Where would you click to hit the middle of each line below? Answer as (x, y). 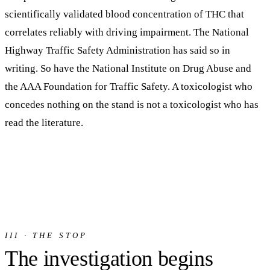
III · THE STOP (46, 236)
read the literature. (44, 122)
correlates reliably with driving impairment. (98, 32)
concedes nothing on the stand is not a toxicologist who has (132, 104)
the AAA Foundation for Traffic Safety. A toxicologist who (129, 86)
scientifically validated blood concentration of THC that (124, 14)
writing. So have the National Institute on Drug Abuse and (128, 68)
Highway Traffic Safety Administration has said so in (118, 50)
